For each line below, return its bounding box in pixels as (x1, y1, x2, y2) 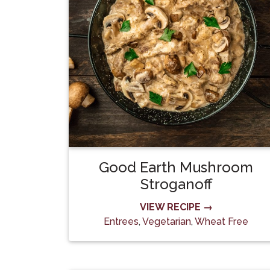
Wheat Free (195, 216, 248, 227)
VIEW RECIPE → (139, 201, 213, 213)
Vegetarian (142, 216, 191, 227)
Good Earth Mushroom (99, 159, 253, 176)
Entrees (104, 216, 139, 227)
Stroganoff (140, 175, 212, 193)
